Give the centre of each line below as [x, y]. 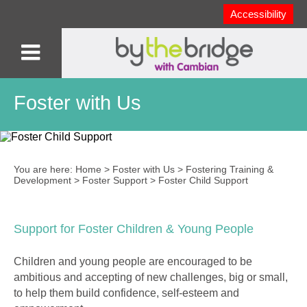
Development [42, 181]
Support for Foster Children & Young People [134, 229]
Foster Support [115, 181]
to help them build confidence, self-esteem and [126, 293]
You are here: [45, 170]
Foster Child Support [203, 181]
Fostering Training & [230, 170]
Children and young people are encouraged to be [133, 262]
